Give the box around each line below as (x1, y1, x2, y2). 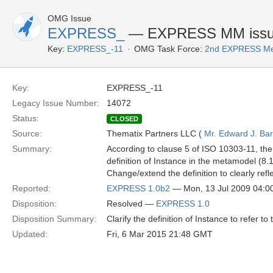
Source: (12, 129, 42, 138)
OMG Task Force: (134, 44, 202, 54)
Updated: (12, 229, 48, 239)
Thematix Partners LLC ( (107, 129, 204, 138)
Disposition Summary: (12, 214, 96, 224)
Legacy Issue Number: (12, 98, 99, 108)
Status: (12, 113, 39, 123)
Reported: (12, 183, 51, 193)
